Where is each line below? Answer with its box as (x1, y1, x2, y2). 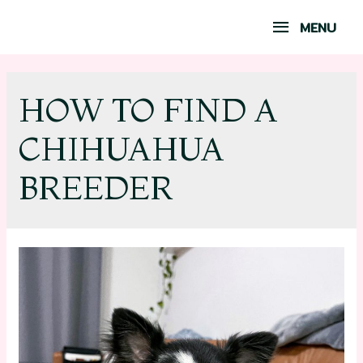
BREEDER (19, 167, 174, 207)
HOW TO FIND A (19, 89, 279, 130)
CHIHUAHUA (19, 128, 225, 169)
